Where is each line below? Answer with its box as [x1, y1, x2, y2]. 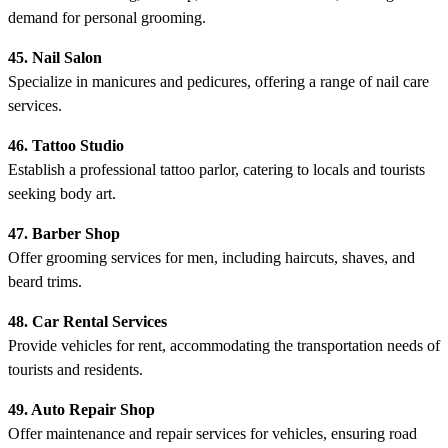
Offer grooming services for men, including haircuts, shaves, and [8, 248, 415, 266]
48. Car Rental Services [8, 312, 167, 330]
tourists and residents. [8, 360, 143, 378]
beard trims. [8, 272, 82, 290]
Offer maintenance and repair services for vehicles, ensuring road [8, 424, 417, 442]
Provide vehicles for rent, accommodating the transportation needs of [8, 336, 440, 354]
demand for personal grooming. [8, 8, 206, 26]
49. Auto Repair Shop [8, 400, 155, 418]
